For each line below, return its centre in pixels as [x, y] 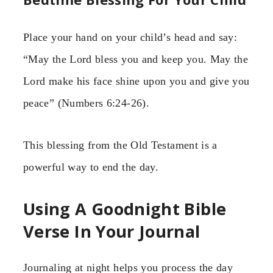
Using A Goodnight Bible [125, 209]
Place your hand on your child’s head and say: [130, 37]
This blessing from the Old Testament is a [120, 145]
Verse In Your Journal [112, 232]
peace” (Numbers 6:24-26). [86, 103]
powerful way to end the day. [91, 167]
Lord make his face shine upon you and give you [136, 81]
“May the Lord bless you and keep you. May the [136, 59]
